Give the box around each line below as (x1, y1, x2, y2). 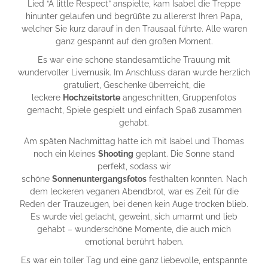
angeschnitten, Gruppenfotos (120, 93, 236, 103)
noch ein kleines (33, 149, 98, 159)
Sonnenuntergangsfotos (51, 174, 147, 184)
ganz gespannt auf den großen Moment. (55, 36, 213, 47)
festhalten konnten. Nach (146, 174, 247, 184)
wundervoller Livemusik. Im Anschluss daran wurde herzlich (18, 68, 250, 78)
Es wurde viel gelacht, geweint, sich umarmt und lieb (31, 212, 237, 222)
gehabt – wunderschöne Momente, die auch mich (37, 224, 231, 234)
